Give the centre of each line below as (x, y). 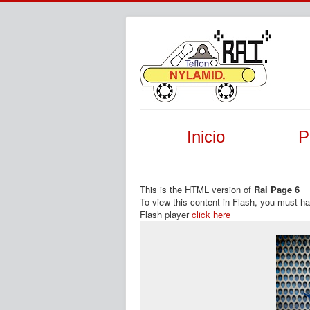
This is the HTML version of (197, 189)
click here (211, 214)
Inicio (206, 137)
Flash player (166, 214)
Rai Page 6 (277, 189)
